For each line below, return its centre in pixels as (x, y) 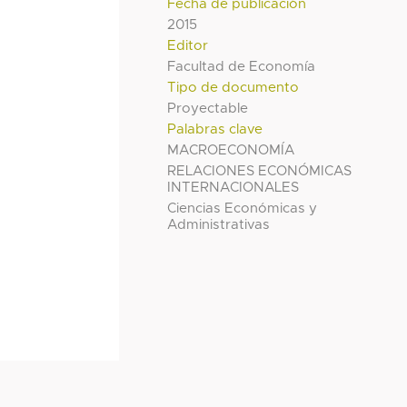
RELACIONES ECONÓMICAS (260, 171)
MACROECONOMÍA (231, 150)
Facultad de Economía (242, 66)
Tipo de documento (233, 87)
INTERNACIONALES (233, 187)
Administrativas (219, 224)
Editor (188, 45)
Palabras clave (215, 129)
